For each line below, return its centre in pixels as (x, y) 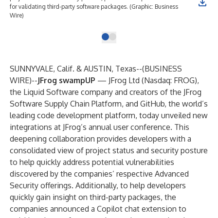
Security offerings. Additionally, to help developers (98, 185)
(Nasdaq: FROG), (169, 80)
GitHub (152, 104)
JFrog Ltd (124, 80)
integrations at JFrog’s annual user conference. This (100, 127)
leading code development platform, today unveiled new (109, 115)
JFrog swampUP (66, 80)
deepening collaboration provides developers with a (100, 139)
